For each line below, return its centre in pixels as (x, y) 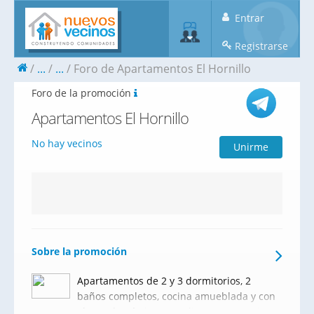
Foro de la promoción (83, 93)
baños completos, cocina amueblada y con (176, 296)
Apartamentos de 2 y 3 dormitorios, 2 (164, 281)
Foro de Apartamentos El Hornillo (162, 69)
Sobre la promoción (79, 251)
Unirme (251, 147)
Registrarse (260, 46)
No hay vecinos (67, 143)
